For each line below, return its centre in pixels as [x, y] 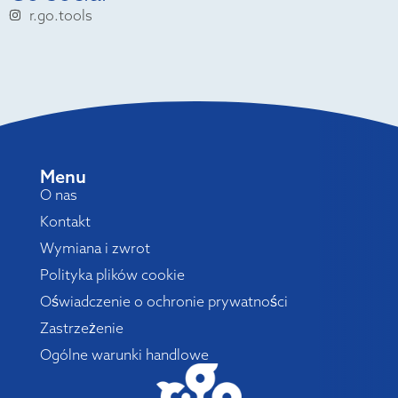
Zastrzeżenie [81, 328]
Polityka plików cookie [112, 275]
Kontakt [65, 222]
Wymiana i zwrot [95, 248]
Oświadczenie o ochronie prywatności [163, 302]
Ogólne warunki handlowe [124, 355]
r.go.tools [60, 16]
